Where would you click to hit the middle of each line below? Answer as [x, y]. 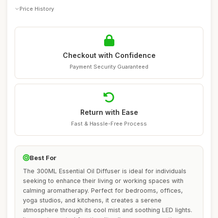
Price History [37, 9]
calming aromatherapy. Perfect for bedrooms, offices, [103, 191]
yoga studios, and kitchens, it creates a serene [92, 200]
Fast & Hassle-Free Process [109, 124]
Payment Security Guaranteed [109, 67]
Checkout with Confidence [109, 55]
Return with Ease [109, 112]
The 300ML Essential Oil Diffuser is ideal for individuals [105, 171]
